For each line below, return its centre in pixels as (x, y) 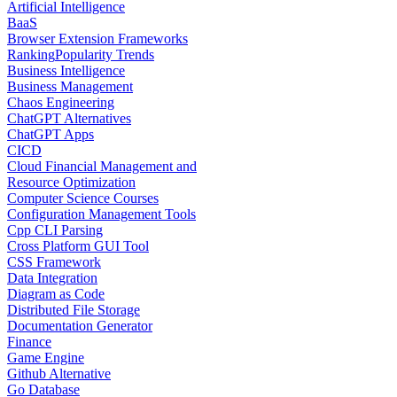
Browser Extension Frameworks (97, 39)
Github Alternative (59, 374)
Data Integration (52, 278)
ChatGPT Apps (51, 135)
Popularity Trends (105, 55)
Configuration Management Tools (101, 214)
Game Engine (46, 358)
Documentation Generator (80, 326)
